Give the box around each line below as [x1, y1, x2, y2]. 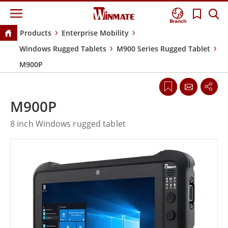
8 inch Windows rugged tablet [10, 118, 126, 130]
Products [19, 28, 51, 38]
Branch [169, 17, 187, 25]
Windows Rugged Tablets [19, 44, 106, 54]
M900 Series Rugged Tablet [117, 44, 210, 54]
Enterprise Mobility [61, 28, 129, 38]
